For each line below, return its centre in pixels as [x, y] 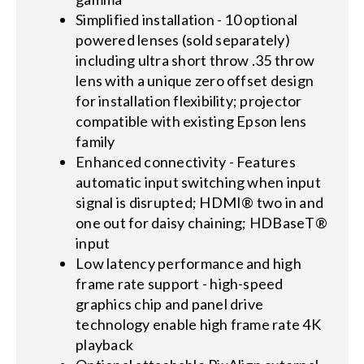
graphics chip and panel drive [170, 303]
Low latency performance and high [188, 263]
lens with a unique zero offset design [195, 80]
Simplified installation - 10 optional [187, 19]
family [95, 141]
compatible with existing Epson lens [191, 121]
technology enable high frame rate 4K [198, 324]
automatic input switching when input [198, 182]
